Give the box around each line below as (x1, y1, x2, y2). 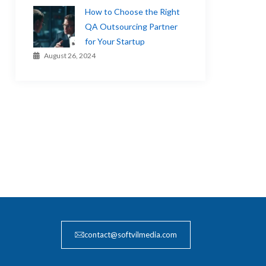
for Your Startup (85, 36, 145, 46)
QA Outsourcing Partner (85, 21, 178, 31)
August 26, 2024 (44, 51, 96, 60)
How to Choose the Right (85, 7, 180, 17)
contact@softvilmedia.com (84, 229, 177, 239)
